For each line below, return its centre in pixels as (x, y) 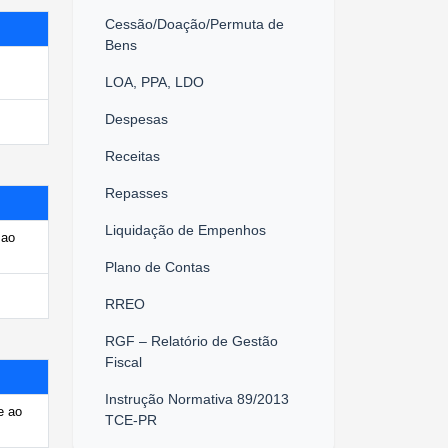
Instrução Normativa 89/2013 (197, 398)
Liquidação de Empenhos (185, 229)
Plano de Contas (157, 266)
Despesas (136, 118)
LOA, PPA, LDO (154, 81)
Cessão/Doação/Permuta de (194, 23)
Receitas (132, 155)
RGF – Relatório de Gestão (191, 340)
